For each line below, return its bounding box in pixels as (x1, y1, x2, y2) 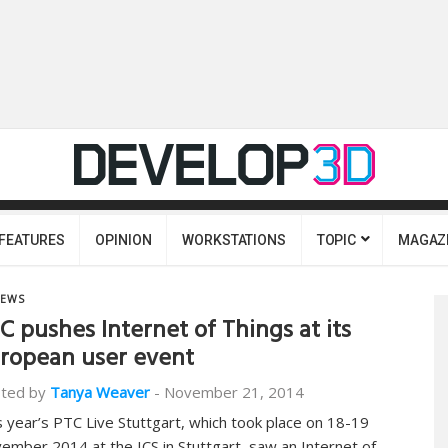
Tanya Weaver (50, 382, 150, 402)
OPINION (95, 232, 152, 248)
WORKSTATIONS (182, 232, 286, 248)
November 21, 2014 (164, 382, 304, 402)
